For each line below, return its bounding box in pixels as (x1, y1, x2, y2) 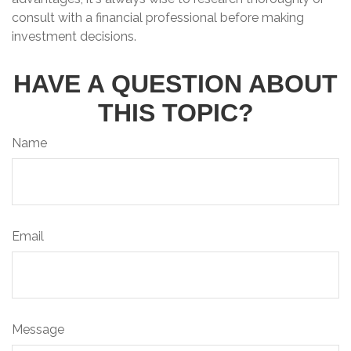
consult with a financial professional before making (12, 9, 304, 25)
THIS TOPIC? (97, 98, 254, 127)
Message (12, 321, 64, 337)
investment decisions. (12, 28, 136, 44)
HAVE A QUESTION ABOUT (13, 69, 338, 98)
